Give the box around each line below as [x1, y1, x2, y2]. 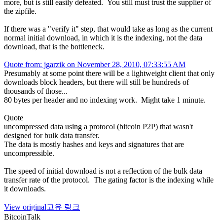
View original [4, 202, 46, 211]
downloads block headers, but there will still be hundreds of [4, 77, 189, 86]
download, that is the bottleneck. [4, 42, 105, 51]
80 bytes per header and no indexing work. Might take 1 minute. [4, 95, 206, 104]
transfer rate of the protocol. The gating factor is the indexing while [4, 175, 214, 184]
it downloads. [4, 184, 46, 193]
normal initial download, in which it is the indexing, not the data [4, 33, 202, 42]
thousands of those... [4, 86, 68, 95]
